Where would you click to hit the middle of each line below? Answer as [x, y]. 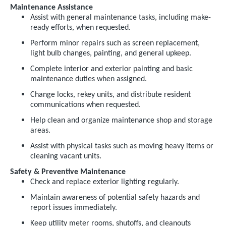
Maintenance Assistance [51, 8]
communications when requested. [86, 105]
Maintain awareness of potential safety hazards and [115, 198]
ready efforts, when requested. [80, 28]
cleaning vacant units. [66, 156]
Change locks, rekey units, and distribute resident [110, 95]
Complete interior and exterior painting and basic [111, 69]
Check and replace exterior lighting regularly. [105, 182]
